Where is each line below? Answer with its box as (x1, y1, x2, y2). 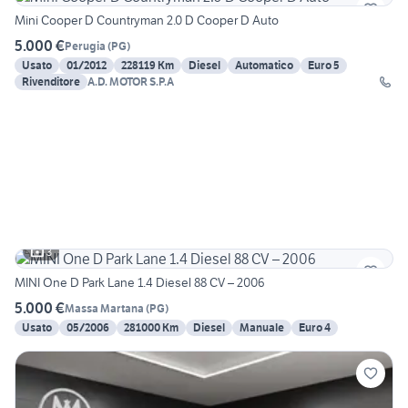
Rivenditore (22, 75, 80, 89)
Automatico (235, 58, 293, 73)
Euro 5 (308, 58, 340, 73)
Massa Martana (65, 301, 144, 315)
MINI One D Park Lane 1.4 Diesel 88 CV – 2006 (15, 274, 265, 291)
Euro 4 (299, 321, 331, 335)
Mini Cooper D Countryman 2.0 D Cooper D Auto (15, 12, 279, 29)
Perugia (65, 38, 106, 53)
